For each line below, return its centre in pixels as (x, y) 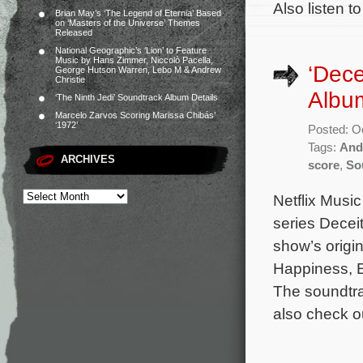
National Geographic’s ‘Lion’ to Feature (131, 50)
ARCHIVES (88, 159)
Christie (70, 79)
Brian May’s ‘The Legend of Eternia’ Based (138, 13)
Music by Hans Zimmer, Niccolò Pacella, (134, 60)
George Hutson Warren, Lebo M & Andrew (138, 70)
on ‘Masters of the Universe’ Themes (128, 23)
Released (74, 32)
